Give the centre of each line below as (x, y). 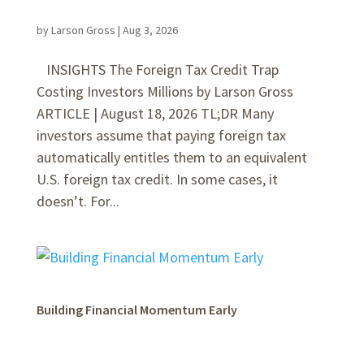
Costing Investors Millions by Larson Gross (165, 91)
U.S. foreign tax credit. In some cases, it (157, 179)
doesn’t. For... (78, 201)
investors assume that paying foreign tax (161, 135)
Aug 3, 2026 (150, 30)
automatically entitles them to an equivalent (171, 157)
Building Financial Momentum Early (136, 310)
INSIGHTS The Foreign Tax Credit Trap (157, 69)
